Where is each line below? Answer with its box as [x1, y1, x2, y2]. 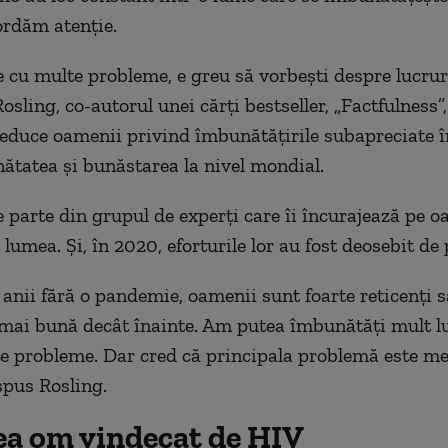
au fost [278, 233, 337, 257]
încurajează [301, 203, 400, 227]
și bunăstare [57, 153, 169, 177]
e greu [176, 63, 230, 87]
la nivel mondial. [178, 153, 324, 177]
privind [126, 123, 190, 147]
